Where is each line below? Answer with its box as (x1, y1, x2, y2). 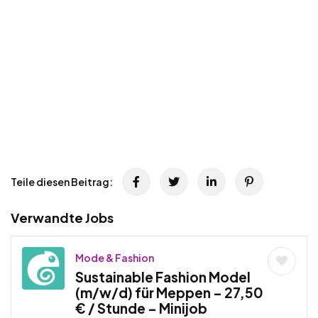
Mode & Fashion (75, 251, 154, 264)
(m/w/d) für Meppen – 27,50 (75, 283, 263, 301)
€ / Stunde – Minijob (75, 299, 207, 317)
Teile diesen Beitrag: (11, 175, 113, 188)
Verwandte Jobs (11, 209, 114, 226)
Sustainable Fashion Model (75, 268, 251, 285)
